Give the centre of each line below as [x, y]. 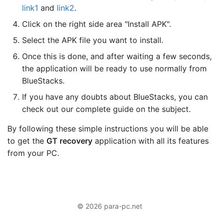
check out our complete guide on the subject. [106, 109]
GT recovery [69, 141]
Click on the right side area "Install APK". [97, 24]
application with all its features [151, 141]
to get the [27, 141]
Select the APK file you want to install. [93, 40]
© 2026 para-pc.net [109, 206]
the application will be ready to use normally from [114, 68]
